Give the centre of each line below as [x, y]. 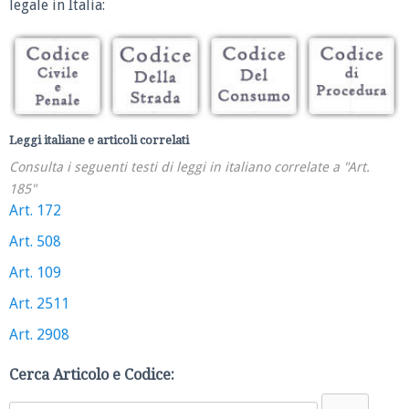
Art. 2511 [39, 304]
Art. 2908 [39, 335]
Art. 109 [35, 273]
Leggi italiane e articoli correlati [99, 141]
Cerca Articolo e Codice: [92, 375]
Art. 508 [35, 242]
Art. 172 [35, 211]
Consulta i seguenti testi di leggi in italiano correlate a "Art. [189, 168]
